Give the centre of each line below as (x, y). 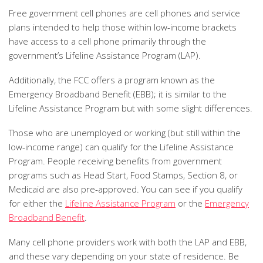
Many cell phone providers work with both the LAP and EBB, (128, 242)
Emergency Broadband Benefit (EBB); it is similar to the (118, 94)
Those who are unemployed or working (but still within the (125, 133)
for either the (37, 203)
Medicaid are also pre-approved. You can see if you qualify (126, 189)
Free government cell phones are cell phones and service (124, 13)
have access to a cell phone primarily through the (107, 41)
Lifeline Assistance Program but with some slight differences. (131, 108)
